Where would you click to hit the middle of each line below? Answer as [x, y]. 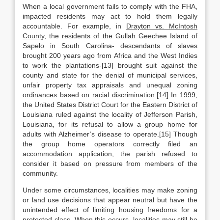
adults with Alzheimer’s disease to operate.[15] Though [110, 134]
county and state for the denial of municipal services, [110, 75]
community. [40, 173]
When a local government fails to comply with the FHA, [110, 6]
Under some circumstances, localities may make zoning [110, 190]
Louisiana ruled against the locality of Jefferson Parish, [110, 114]
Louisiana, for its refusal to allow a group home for [110, 124]
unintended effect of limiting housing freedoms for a [110, 210]
